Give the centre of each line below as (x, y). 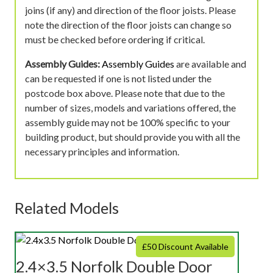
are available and (210, 63)
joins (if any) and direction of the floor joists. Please (130, 10)
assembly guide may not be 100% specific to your (128, 122)
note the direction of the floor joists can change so (128, 24)
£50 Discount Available (185, 246)
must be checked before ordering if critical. (115, 39)
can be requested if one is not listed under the (118, 78)
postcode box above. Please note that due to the (125, 93)
